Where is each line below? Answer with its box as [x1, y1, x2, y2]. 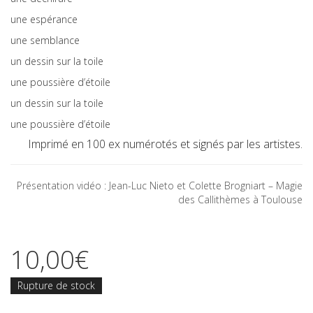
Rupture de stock [17, 278, 95, 292]
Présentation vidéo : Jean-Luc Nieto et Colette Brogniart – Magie [17, 178, 303, 192]
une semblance [10, 33, 80, 47]
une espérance [10, 12, 78, 26]
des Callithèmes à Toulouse [178, 192, 303, 206]
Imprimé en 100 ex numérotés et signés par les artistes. [28, 136, 303, 152]
